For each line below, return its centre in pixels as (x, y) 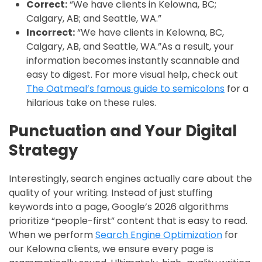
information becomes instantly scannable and (133, 60)
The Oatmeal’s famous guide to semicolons (125, 88)
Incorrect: (51, 32)
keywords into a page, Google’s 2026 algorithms (119, 206)
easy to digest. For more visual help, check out (132, 74)
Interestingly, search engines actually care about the (130, 178)
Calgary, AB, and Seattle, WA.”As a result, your (130, 46)
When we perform (52, 235)
